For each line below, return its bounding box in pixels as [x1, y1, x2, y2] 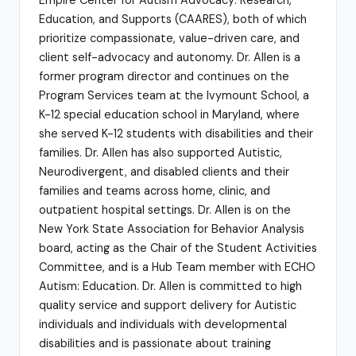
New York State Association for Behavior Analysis [39, 221, 304, 236]
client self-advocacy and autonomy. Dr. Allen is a [39, 49, 300, 64]
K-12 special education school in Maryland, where [39, 106, 300, 122]
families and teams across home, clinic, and [39, 183, 270, 198]
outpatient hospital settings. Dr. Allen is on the [39, 202, 291, 217]
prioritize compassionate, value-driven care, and [39, 30, 300, 45]
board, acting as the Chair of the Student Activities [39, 240, 317, 255]
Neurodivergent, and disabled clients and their [39, 164, 289, 179]
